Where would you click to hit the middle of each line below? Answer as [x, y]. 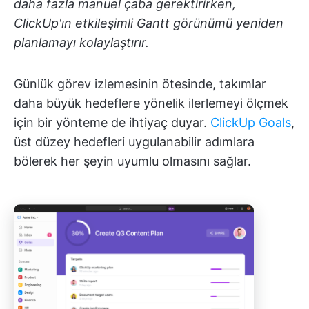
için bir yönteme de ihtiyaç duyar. [112, 123]
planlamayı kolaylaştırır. [81, 43]
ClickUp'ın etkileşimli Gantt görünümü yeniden [149, 23]
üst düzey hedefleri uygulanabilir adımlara [134, 142]
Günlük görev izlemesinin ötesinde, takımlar [140, 84]
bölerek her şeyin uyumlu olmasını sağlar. [132, 161]
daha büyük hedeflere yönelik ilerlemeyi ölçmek [151, 103]
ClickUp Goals [251, 123]
